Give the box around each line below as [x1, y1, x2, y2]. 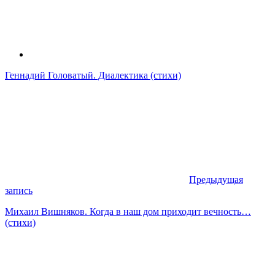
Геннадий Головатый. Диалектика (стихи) [5, 69, 181, 80]
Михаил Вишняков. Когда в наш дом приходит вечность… [5, 206, 251, 217]
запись [5, 185, 33, 196]
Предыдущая [189, 174, 243, 185]
